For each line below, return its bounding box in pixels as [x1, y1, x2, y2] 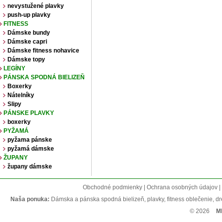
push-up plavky [7, 11, 51, 19]
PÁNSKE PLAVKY [3, 110, 54, 117]
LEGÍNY [3, 65, 25, 72]
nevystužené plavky [7, 2, 64, 10]
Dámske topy [7, 56, 45, 63]
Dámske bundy [7, 29, 50, 37]
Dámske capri [7, 38, 47, 46]
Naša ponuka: [10, 196, 50, 203]
